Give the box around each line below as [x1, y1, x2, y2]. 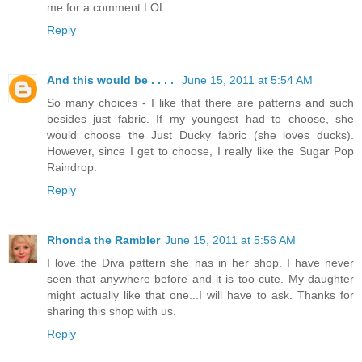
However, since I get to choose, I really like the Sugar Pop [47, 144, 354, 158]
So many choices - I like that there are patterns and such [47, 95, 354, 109]
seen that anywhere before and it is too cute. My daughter [47, 271, 354, 285]
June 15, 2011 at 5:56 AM [165, 233, 296, 246]
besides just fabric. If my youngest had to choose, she [47, 112, 354, 125]
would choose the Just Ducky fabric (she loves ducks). [47, 128, 354, 141]
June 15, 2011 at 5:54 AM [182, 73, 313, 86]
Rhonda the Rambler [47, 233, 160, 246]
